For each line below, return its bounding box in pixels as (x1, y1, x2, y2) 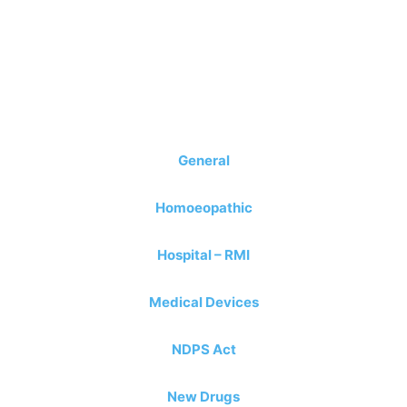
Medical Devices (148, 293, 259, 311)
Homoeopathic (154, 199, 253, 216)
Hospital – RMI (157, 246, 250, 263)
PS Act (191, 341, 236, 358)
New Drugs (167, 388, 240, 405)
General (177, 152, 230, 169)
